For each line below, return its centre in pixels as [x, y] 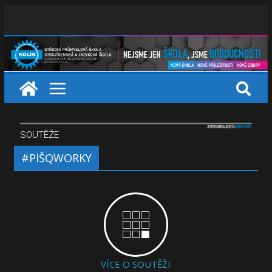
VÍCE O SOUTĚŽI [136, 264]
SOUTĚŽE [39, 134]
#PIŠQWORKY [56, 158]
